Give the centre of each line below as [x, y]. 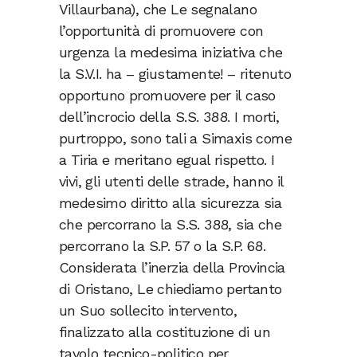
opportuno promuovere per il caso [167, 96]
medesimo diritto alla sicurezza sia [170, 203]
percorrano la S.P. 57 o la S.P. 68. [162, 246]
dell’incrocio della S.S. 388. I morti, [169, 117]
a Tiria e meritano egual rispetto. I [167, 160]
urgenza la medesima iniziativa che [171, 53]
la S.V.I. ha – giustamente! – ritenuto [175, 74]
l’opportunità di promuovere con [161, 31]
